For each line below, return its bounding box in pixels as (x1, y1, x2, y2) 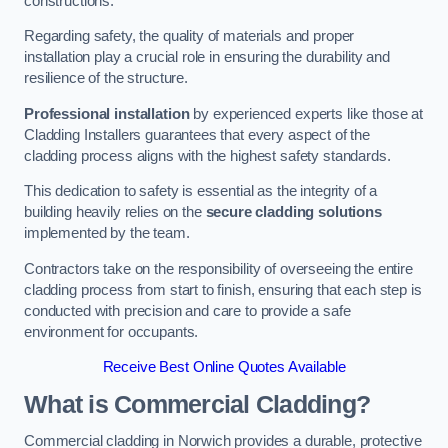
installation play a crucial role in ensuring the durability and (24, 49, 390, 66)
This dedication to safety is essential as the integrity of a (24, 183, 378, 200)
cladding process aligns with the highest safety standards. (24, 147, 395, 164)
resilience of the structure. (24, 70, 192, 87)
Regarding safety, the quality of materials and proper (24, 28, 355, 45)
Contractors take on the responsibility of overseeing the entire (24, 260, 413, 277)
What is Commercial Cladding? (24, 390, 371, 418)
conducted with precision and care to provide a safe (24, 302, 351, 319)
